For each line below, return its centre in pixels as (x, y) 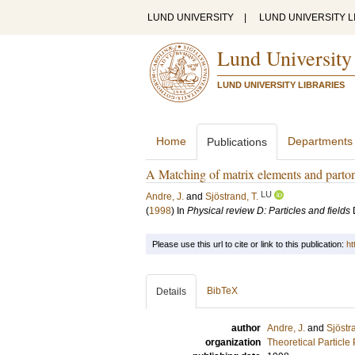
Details (171, 292)
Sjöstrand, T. (232, 197)
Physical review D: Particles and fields (269, 211)
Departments (320, 141)
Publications (237, 142)
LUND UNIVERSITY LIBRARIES (281, 85)
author (246, 328)
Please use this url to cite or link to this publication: (249, 244)
